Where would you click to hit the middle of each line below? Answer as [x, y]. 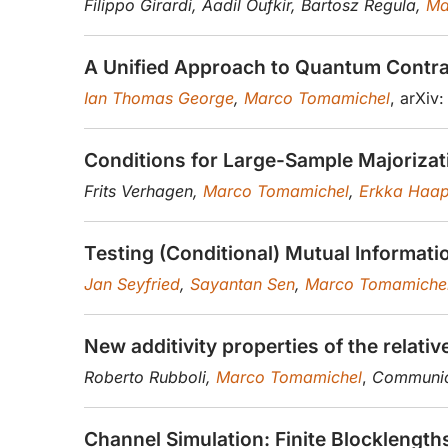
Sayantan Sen [242, 284]
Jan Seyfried [132, 284]
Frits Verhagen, [143, 191]
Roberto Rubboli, [150, 377]
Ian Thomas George [159, 98]
